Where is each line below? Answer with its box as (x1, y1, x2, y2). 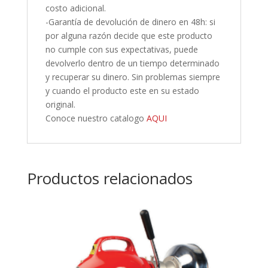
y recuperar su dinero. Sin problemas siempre (45, 71, 220, 83)
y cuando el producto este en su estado (45, 85, 199, 97)
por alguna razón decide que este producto (45, 30, 212, 42)
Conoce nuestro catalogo (45, 112, 147, 124)
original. (45, 99, 75, 111)
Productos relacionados (26, 167, 193, 190)
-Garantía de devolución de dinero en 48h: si (45, 16, 215, 28)
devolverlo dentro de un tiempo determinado (45, 57, 220, 69)
